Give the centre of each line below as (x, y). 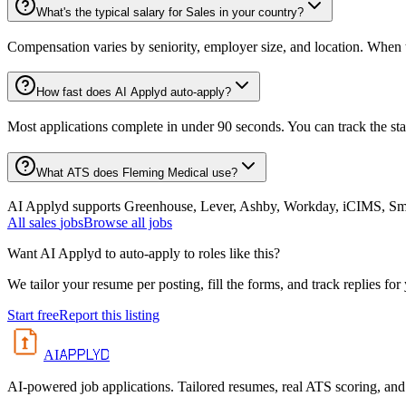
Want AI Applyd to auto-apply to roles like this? (144, 254)
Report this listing (109, 315)
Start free (33, 315)
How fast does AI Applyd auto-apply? (134, 92)
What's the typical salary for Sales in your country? (170, 12)
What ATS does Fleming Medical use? (137, 172)
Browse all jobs (128, 223)
